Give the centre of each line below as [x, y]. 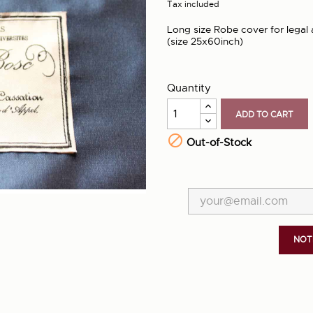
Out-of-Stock [218, 142]
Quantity [189, 88]
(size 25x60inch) [205, 41]
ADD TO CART [265, 114]
